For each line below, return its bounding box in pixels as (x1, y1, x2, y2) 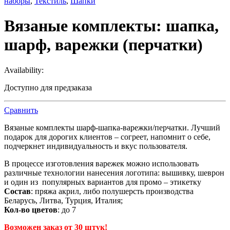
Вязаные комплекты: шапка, (4, 16, 219, 35)
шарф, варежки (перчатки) (4, 35, 203, 54)
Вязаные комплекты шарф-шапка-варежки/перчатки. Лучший (4, 123, 220, 132)
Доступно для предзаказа (4, 83, 92, 92)
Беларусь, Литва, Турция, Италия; (4, 196, 123, 205)
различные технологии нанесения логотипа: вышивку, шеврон (4, 168, 224, 177)
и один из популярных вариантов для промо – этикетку (4, 177, 201, 186)
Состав (4, 186, 31, 196)
